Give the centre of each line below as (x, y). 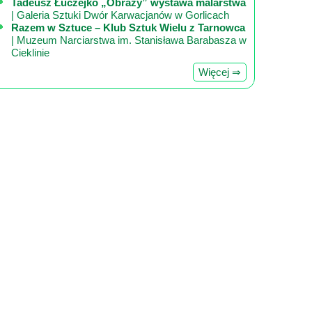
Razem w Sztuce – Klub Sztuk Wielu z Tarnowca (128, 27)
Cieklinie (30, 52)
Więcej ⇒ (220, 72)
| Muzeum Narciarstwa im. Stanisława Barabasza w (129, 40)
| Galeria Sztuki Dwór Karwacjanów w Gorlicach (120, 15)
